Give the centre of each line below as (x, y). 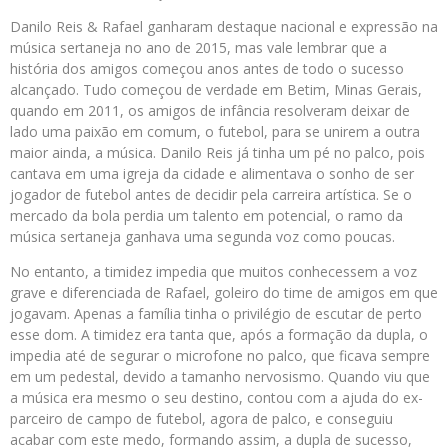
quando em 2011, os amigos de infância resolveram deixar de (210, 111)
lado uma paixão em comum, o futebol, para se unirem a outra (215, 132)
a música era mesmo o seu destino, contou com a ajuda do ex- (216, 398)
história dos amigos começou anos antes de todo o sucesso (207, 69)
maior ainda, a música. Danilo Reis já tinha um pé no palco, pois (217, 153)
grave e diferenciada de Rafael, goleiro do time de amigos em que (224, 293)
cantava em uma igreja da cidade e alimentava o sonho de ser (212, 174)
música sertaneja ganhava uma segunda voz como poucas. (202, 237)
